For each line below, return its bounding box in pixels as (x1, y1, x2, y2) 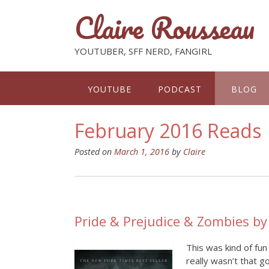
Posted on (74, 146, 114, 157)
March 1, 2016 (114, 146, 169, 157)
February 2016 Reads (74, 118, 261, 144)
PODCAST (158, 83, 202, 95)
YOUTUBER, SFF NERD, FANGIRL (74, 45, 212, 57)
